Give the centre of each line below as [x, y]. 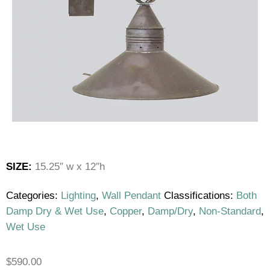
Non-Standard [230, 212]
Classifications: [199, 196]
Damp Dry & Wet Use [55, 212]
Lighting [78, 196]
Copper [126, 212]
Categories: [32, 196]
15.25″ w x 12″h [68, 167]
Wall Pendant [131, 196]
